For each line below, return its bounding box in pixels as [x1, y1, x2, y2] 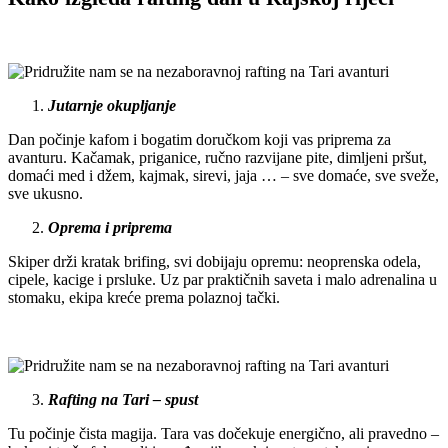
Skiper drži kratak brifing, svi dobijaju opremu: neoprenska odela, [8, 253, 421, 271]
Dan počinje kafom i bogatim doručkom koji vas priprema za [8, 131, 391, 149]
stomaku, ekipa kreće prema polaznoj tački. [8, 289, 280, 307]
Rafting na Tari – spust [48, 391, 198, 409]
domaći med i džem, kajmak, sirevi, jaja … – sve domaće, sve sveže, [8, 167, 439, 185]
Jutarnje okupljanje [48, 97, 176, 115]
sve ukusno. [8, 185, 83, 203]
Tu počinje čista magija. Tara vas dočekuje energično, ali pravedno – [8, 425, 439, 443]
